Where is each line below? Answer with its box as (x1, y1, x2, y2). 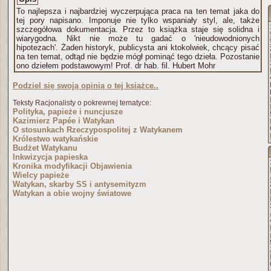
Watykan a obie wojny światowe (13, 189, 131, 198)
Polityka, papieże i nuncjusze (13, 107, 123, 116)
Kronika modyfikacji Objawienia (13, 162, 132, 171)
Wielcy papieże (13, 171, 69, 180)
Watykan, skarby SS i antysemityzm (13, 180, 146, 189)
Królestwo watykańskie (13, 134, 98, 143)
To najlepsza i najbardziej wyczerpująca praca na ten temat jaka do (16, 7, 260, 16)
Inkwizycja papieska (13, 152, 88, 162)
